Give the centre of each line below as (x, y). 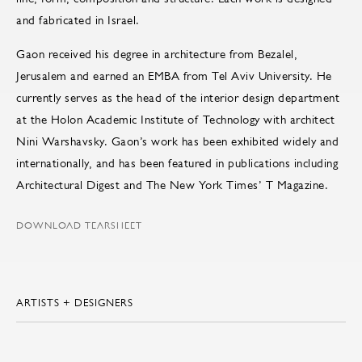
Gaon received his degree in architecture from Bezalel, (157, 54)
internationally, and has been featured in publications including (177, 163)
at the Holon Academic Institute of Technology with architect (175, 120)
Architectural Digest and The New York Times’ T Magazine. (172, 185)
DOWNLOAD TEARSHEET (79, 226)
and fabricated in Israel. (80, 20)
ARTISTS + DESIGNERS (75, 303)
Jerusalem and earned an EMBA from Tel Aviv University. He (174, 76)
